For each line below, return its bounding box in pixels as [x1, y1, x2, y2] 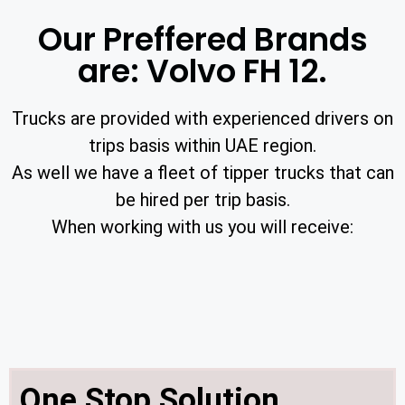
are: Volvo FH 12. [78, 49, 327, 93]
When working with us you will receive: [52, 216, 353, 238]
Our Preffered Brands [37, 17, 368, 61]
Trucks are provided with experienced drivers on [12, 108, 393, 129]
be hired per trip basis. [115, 189, 290, 211]
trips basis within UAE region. [89, 135, 316, 156]
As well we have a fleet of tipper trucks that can [11, 162, 394, 184]
